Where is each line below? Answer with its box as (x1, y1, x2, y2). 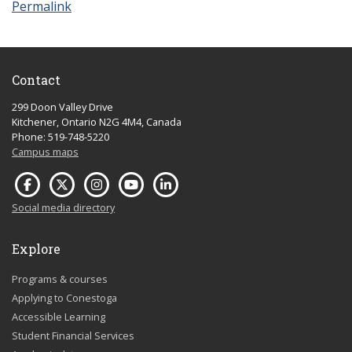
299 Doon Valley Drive (12, 100, 113, 114)
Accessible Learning (12, 310, 105, 324)
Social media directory (12, 200, 115, 214)
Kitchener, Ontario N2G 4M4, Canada (12, 115, 181, 129)
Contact (12, 71, 60, 88)
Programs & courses (12, 272, 108, 286)
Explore (12, 240, 60, 257)
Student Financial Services (12, 328, 134, 343)
